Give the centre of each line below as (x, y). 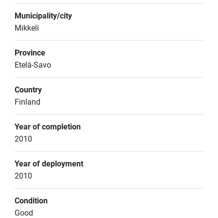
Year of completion (48, 127)
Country (28, 90)
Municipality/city (43, 16)
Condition (31, 201)
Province (30, 53)
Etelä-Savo (33, 65)
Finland (27, 102)
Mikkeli (27, 28)
